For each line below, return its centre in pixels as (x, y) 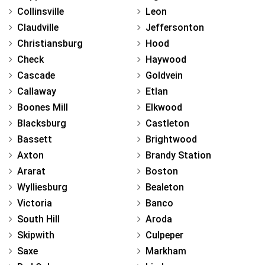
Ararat (31, 172)
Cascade (36, 76)
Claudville (38, 28)
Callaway (37, 92)
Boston (162, 172)
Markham (166, 251)
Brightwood (171, 140)
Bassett (35, 140)
